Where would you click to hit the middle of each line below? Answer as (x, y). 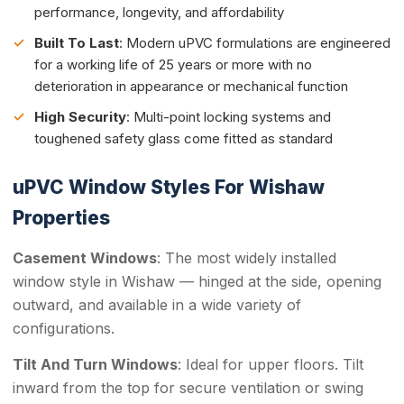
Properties (61, 218)
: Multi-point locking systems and (229, 117)
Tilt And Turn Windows (95, 364)
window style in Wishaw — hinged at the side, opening (197, 281)
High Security (80, 117)
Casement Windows (85, 258)
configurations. (64, 328)
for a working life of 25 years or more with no (173, 64)
